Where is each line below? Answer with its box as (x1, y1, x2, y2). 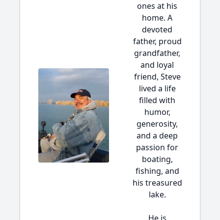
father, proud (133, 36, 182, 47)
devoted (142, 24, 172, 35)
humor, (144, 107, 170, 117)
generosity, (137, 118, 178, 129)
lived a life (138, 83, 176, 94)
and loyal (140, 59, 174, 70)
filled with (139, 95, 175, 106)
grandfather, (134, 48, 180, 58)
